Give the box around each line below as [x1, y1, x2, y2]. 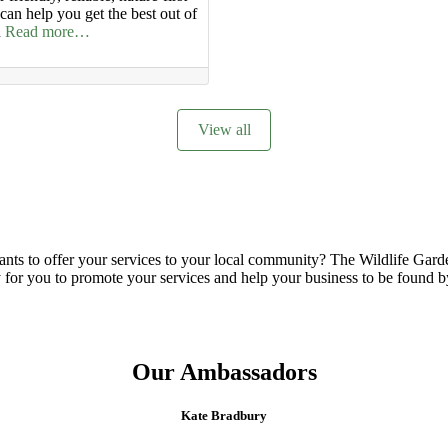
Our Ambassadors [131, 359, 317, 386]
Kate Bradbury [181, 408, 267, 424]
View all [197, 121, 251, 139]
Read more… [4, 23, 90, 41]
